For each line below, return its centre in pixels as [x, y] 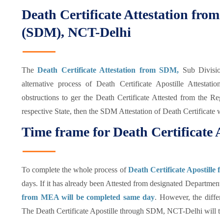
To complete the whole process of [75, 170]
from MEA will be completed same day [88, 197]
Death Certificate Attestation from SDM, [110, 70]
